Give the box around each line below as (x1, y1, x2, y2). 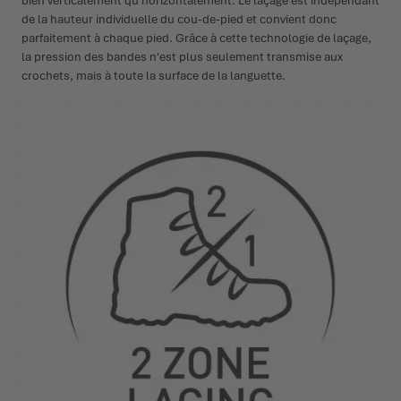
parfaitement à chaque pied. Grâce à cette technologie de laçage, (21, 30, 371, 46)
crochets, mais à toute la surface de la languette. (21, 67, 286, 83)
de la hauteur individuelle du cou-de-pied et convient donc (21, 11, 337, 27)
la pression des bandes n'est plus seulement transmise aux (21, 48, 343, 64)
